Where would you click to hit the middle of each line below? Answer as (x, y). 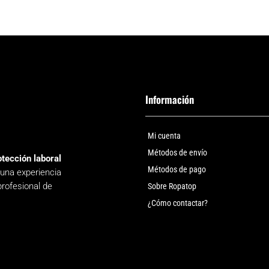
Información (169, 100)
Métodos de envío (177, 153)
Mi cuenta (164, 136)
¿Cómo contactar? (177, 203)
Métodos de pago (177, 170)
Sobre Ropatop (172, 186)
